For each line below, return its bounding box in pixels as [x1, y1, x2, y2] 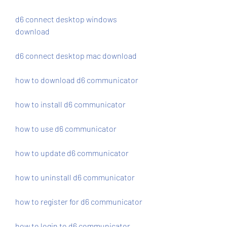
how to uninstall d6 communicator [15, 172, 135, 182]
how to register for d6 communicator [15, 197, 142, 206]
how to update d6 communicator [15, 148, 129, 158]
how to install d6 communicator [15, 99, 126, 109]
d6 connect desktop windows [15, 14, 117, 24]
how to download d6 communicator [15, 75, 138, 85]
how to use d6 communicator [15, 124, 117, 133]
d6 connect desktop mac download [15, 51, 137, 60]
